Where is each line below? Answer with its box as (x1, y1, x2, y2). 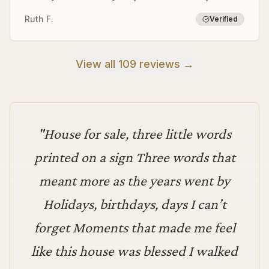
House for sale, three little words (44, 125, 231, 142)
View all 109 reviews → (75, 58, 194, 70)
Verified (210, 14, 238, 23)
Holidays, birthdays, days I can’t (43, 196, 226, 212)
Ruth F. (25, 14, 53, 24)
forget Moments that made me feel (34, 219, 235, 235)
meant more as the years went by (39, 172, 230, 189)
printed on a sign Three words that (34, 149, 235, 165)
